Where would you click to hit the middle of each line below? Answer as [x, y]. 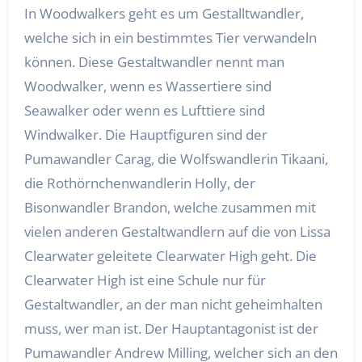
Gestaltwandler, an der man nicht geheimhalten [173, 305]
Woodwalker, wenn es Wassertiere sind [147, 86]
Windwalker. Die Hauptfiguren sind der [145, 135]
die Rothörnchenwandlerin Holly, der [139, 183]
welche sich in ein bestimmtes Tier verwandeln [170, 38]
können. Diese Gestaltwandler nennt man [154, 62]
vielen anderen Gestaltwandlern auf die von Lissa [177, 232]
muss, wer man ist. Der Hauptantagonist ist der [171, 329]
